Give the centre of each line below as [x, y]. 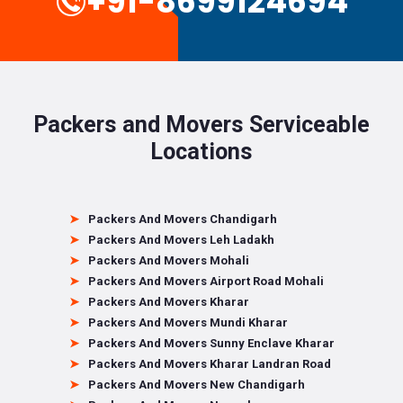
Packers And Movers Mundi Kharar [188, 322]
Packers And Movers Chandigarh [182, 219]
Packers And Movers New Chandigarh [196, 385]
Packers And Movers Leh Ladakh [181, 240]
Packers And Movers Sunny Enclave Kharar [211, 343]
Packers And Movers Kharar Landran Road [209, 364]
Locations [201, 152]
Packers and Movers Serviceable [201, 125]
